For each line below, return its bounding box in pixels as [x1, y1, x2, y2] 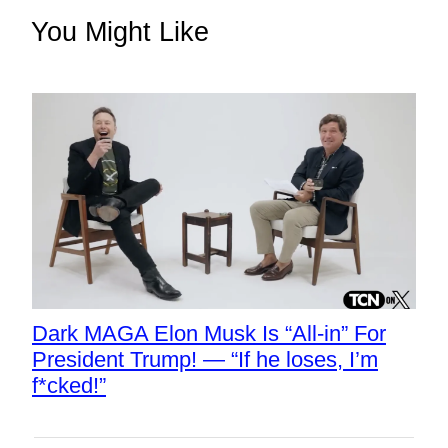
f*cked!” [32, 372, 106, 398]
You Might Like [31, 16, 209, 47]
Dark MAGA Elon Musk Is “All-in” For [32, 320, 386, 346]
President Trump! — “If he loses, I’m [32, 346, 378, 372]
